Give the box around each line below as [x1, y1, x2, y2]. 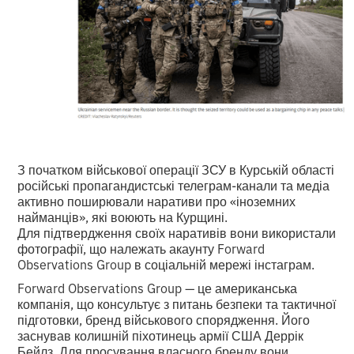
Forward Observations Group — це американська [17, 278, 298, 296]
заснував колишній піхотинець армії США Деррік [17, 326, 304, 344]
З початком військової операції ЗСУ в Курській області [17, 160, 335, 178]
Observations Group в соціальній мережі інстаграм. [17, 254, 315, 273]
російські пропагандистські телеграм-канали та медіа [17, 175, 330, 194]
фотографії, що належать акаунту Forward [17, 239, 265, 257]
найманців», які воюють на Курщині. [17, 207, 232, 225]
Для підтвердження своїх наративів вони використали [17, 223, 337, 241]
